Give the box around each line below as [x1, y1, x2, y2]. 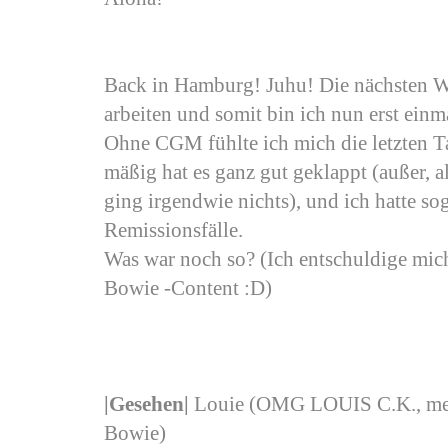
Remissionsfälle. [104, 218, 243, 243]
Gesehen [109, 392, 184, 417]
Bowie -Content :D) [104, 276, 272, 301]
